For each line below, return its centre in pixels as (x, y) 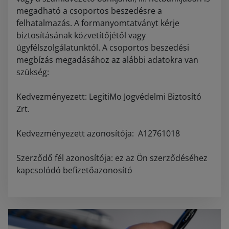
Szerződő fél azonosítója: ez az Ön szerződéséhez (112, 158)
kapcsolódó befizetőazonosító (74, 170)
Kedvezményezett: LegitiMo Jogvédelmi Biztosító (109, 97)
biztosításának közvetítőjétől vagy (81, 36)
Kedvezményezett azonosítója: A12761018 (98, 134)
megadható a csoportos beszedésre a (89, 11)
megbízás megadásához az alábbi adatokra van (107, 60)
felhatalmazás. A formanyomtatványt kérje (98, 23)
